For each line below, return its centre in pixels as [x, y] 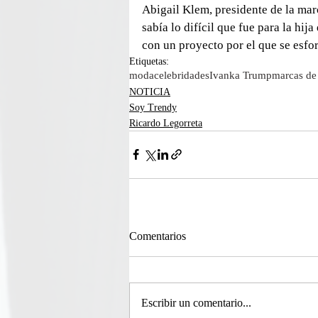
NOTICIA [150, 92]
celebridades [182, 75]
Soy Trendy [153, 107]
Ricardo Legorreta [166, 123]
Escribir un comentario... [196, 302]
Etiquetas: [149, 61]
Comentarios [158, 236]
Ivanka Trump [241, 75]
